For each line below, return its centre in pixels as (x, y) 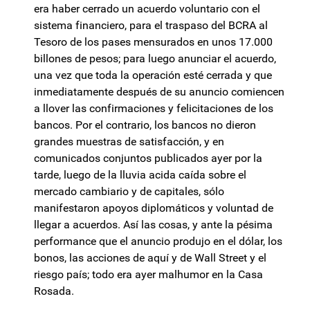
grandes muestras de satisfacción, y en (129, 142)
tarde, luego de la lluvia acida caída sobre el (140, 175)
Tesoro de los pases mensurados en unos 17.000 (153, 42)
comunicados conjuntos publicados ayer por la (148, 158)
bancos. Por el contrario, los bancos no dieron (145, 125)
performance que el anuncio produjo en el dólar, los (158, 241)
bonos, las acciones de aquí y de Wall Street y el (150, 258)
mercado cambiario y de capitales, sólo (129, 192)
